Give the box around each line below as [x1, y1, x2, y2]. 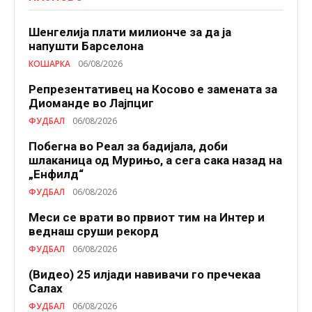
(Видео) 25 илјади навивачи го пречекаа [29, 267, 260, 282]
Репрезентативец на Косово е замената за [29, 82, 277, 97]
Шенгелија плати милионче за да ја [29, 25, 231, 40]
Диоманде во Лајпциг [29, 96, 154, 111]
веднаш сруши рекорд [29, 224, 159, 239]
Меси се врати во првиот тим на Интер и [29, 210, 265, 225]
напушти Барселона [29, 39, 143, 54]
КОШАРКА [29, 58, 70, 70]
